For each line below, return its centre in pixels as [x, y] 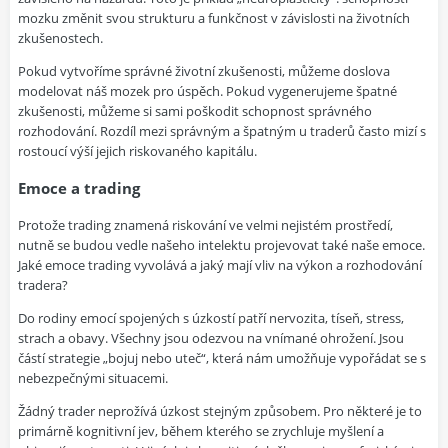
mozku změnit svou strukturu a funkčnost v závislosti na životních [214, 18]
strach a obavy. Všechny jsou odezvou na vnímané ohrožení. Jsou [211, 338]
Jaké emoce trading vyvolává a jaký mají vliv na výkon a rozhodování [220, 265]
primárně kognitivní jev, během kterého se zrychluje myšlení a [201, 431]
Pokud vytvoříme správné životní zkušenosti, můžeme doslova [204, 71]
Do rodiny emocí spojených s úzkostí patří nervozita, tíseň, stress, [211, 318]
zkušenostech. [60, 38]
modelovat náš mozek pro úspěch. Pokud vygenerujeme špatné [207, 91]
